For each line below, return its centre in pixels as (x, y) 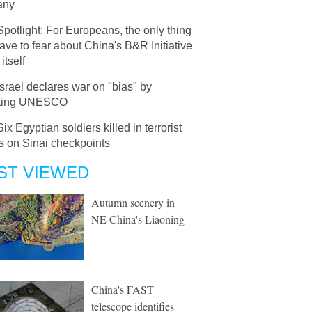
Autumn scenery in (133, 202)
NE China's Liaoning (138, 219)
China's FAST (123, 289)
